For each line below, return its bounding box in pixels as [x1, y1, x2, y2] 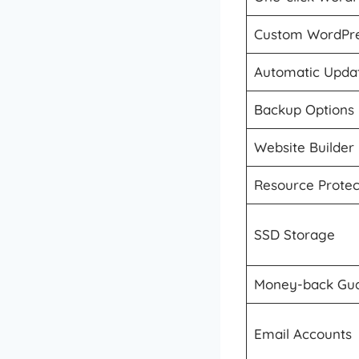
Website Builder [253, 138, 354, 155]
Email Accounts [253, 325, 352, 342]
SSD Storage [253, 225, 335, 243]
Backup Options [253, 100, 354, 118]
